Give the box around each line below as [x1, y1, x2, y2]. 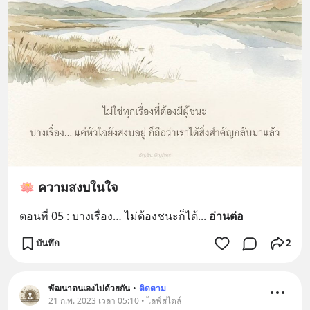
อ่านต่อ [209, 208, 244, 224]
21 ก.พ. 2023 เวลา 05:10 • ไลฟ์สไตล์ [48, 294, 181, 307]
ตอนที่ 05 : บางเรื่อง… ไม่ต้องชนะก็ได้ [19, 208, 198, 224]
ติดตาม [139, 282, 166, 294]
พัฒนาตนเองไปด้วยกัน [48, 282, 130, 294]
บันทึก [36, 237, 60, 250]
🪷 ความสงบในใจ [19, 178, 118, 195]
